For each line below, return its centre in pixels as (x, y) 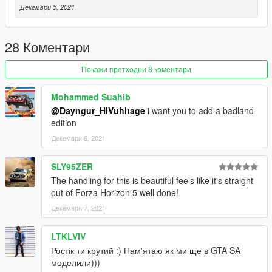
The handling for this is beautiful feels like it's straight (152, 181)
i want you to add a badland (199, 111)
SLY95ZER (72, 167)
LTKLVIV (68, 236)
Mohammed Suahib (91, 97)
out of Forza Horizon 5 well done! (115, 193)
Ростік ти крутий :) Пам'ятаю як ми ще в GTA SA (146, 250)
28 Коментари (47, 47)
